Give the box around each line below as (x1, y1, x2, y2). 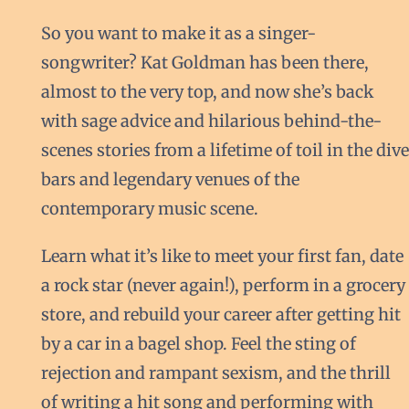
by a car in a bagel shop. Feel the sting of (40, 333, 356, 355)
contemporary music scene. (40, 198, 258, 220)
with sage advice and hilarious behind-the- (40, 110, 382, 132)
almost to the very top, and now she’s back (40, 81, 373, 103)
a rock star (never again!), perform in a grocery (40, 275, 405, 297)
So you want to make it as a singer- (40, 23, 316, 45)
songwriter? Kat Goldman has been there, (40, 52, 369, 74)
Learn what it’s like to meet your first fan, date (40, 246, 404, 267)
